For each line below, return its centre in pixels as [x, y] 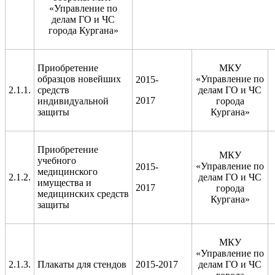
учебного [57, 160]
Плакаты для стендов [82, 264]
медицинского [68, 171]
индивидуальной [73, 101]
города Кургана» [83, 30]
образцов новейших [79, 79]
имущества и [64, 182]
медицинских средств [83, 193]
